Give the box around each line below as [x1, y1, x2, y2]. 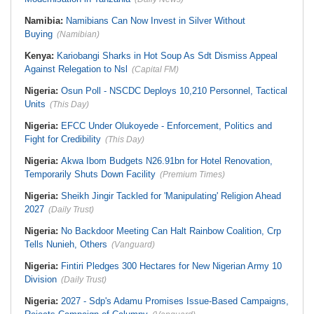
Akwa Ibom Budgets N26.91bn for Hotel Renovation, [61, 156, 273, 166]
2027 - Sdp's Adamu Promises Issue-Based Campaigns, [61, 296, 289, 306]
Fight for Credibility [25, 134, 101, 144]
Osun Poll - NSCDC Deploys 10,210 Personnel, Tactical [61, 86, 287, 96]
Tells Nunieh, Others [25, 239, 107, 250]
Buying [25, 29, 53, 39]
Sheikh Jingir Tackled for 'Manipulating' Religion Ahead [61, 191, 281, 201]
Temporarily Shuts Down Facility [25, 169, 156, 179]
